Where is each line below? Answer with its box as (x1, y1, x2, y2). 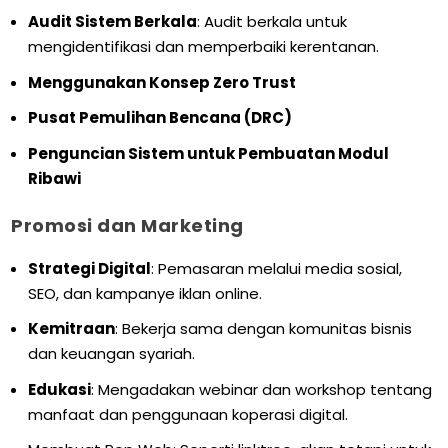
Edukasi (28, 378, 92, 400)
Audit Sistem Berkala (28, 11, 198, 33)
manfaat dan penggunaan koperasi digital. (28, 403, 349, 425)
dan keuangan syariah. (28, 343, 196, 365)
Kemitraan (28, 318, 116, 340)
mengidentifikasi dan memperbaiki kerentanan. (28, 36, 380, 58)
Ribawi (28, 167, 82, 189)
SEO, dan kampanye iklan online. (28, 282, 263, 304)
